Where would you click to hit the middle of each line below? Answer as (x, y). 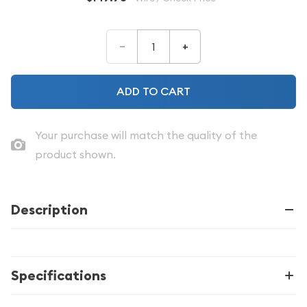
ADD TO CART (175, 91)
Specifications (59, 275)
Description (49, 210)
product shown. (75, 154)
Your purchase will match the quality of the (146, 135)
